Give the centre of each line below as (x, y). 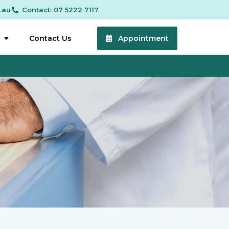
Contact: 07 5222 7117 (60, 10)
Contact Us (50, 39)
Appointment (140, 39)
